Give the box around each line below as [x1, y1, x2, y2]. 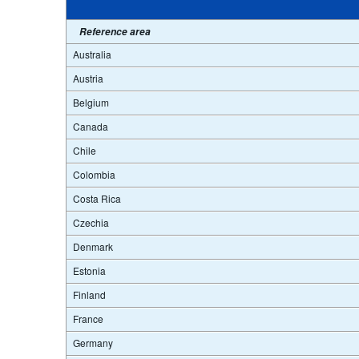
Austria [73, 71, 104, 85]
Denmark [73, 239, 114, 253]
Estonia [73, 263, 107, 277]
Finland [73, 287, 107, 301]
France [73, 311, 104, 325]
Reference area [79, 24, 151, 38]
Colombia [73, 167, 116, 181]
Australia [73, 46, 112, 61]
